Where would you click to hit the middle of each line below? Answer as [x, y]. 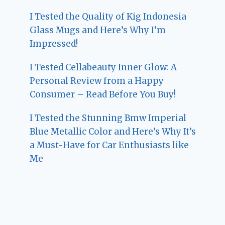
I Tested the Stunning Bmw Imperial [108, 118]
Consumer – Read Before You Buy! [103, 95]
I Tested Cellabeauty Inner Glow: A [103, 68]
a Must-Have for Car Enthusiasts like [109, 145]
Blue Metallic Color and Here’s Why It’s [113, 132]
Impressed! [54, 44]
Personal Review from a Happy [97, 81]
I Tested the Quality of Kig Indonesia [108, 17]
